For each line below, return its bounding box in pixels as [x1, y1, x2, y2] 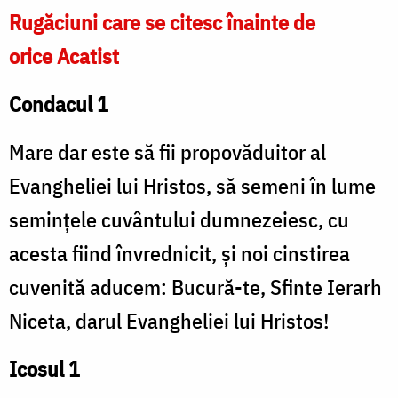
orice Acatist [9, 42, 119, 71]
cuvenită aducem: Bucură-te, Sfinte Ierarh [9, 273, 382, 302]
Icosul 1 [9, 354, 80, 384]
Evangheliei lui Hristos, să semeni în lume [9, 171, 376, 201]
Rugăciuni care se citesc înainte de [9, 8, 315, 37]
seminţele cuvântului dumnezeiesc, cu [9, 205, 349, 235]
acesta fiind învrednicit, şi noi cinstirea [9, 239, 350, 268]
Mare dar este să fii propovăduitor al [9, 138, 326, 167]
